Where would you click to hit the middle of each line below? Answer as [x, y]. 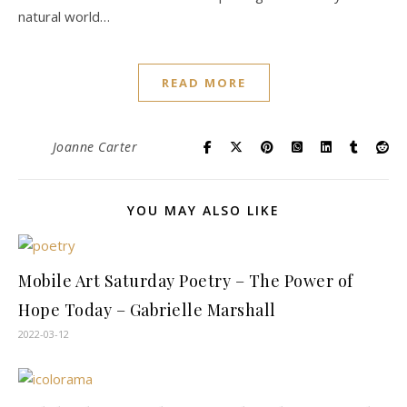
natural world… [64, 16]
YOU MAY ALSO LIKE [203, 210]
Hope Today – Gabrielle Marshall [147, 310]
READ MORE [203, 83]
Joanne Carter [94, 147]
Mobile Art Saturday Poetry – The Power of [186, 281]
